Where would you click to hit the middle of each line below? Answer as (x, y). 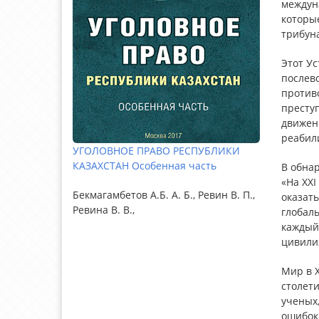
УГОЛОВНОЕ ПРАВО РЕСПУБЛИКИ (156, 151)
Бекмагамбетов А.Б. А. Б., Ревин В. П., (164, 195)
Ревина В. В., (104, 210)
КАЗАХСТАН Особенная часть (145, 166)
